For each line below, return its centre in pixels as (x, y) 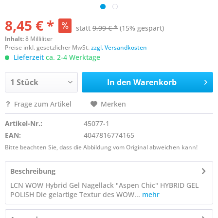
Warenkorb (155, 82)
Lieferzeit (29, 57)
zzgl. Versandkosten (119, 47)
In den (119, 82)
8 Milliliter (39, 39)
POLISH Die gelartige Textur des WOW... (75, 194)
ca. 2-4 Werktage (72, 57)
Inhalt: (15, 39)
